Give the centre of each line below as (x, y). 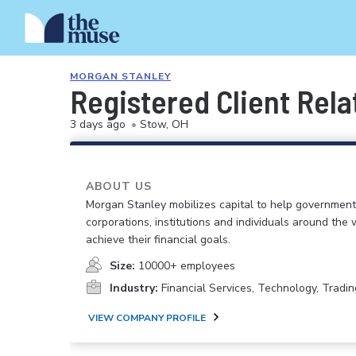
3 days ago (98, 124)
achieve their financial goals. (158, 240)
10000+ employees (187, 266)
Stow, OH (164, 124)
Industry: (134, 288)
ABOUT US (119, 186)
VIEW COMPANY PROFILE (147, 318)
